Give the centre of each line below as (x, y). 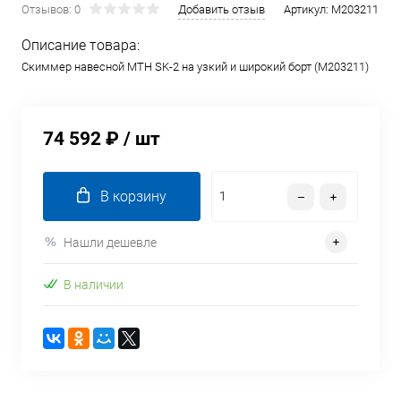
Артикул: (307, 9)
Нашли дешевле (110, 242)
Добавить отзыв (222, 9)
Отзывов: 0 (51, 9)
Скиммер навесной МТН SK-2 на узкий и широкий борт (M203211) (195, 67)
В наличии (94, 284)
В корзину (133, 196)
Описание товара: (81, 45)
